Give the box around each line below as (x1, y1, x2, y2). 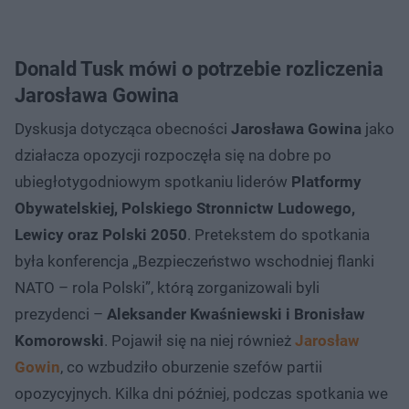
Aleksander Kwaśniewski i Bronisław (107, 304, 365, 323)
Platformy (291, 172, 362, 191)
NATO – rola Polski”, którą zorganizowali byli (15, 278, 320, 297)
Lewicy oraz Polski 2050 (15, 225, 187, 244)
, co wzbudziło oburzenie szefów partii (60, 357, 322, 376)
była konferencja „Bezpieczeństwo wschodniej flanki (15, 251, 374, 270)
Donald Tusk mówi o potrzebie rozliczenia (15, 57, 383, 80)
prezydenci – (15, 304, 107, 323)
